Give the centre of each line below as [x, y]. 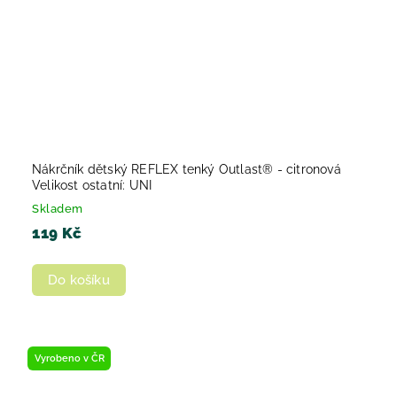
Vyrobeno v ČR [69, 358]
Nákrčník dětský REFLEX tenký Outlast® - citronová [187, 169]
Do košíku [79, 280]
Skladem [58, 208]
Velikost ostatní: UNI [92, 185]
